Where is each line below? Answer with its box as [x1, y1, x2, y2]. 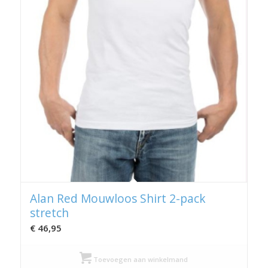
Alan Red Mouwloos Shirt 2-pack [29, 190, 206, 207]
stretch [29, 205, 69, 221]
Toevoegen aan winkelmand [92, 255, 188, 264]
